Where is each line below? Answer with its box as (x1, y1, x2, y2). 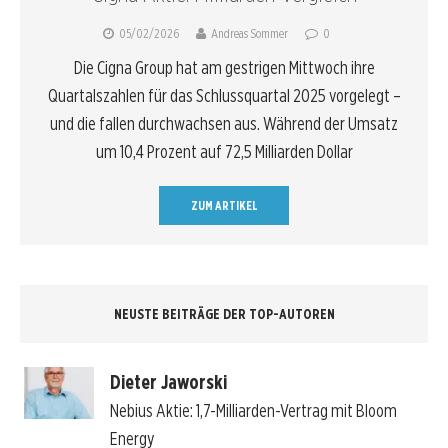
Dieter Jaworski (109, 369, 227, 394)
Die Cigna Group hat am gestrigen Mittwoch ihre (73, 57, 375, 79)
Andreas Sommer (211, 26, 288, 42)
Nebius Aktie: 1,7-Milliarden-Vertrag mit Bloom (109, 399, 397, 421)
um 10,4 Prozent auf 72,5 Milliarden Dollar (95, 141, 353, 163)
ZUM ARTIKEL (190, 198, 258, 214)
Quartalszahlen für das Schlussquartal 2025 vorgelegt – (47, 85, 401, 107)
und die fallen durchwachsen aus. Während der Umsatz (50, 113, 398, 135)
